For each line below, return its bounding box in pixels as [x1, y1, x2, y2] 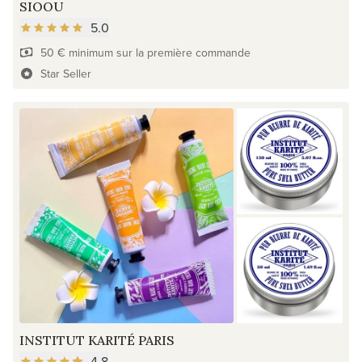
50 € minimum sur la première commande [40, 44, 250, 61]
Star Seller [40, 65, 91, 82]
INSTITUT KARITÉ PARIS [19, 331, 175, 348]
